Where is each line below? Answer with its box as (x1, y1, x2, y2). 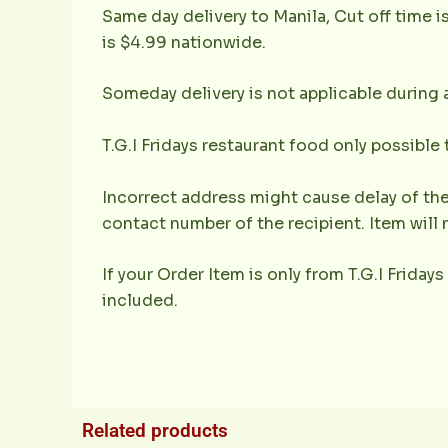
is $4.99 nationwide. (102, 31, 266, 53)
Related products (82, 419, 228, 443)
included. (102, 290, 178, 312)
